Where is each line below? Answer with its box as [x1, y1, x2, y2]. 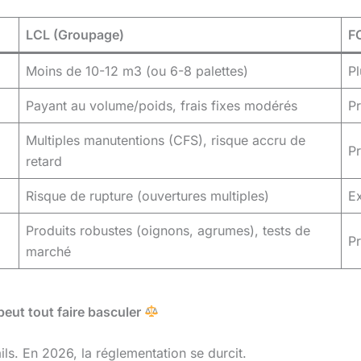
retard [26, 152, 62, 169]
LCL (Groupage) [26, 26, 124, 43]
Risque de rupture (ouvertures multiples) [26, 187, 269, 204]
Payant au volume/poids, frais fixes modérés [26, 97, 297, 114]
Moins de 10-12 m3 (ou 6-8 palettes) [26, 62, 248, 79]
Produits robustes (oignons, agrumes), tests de [26, 222, 310, 239]
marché [26, 243, 71, 259]
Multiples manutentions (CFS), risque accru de [26, 131, 305, 148]
